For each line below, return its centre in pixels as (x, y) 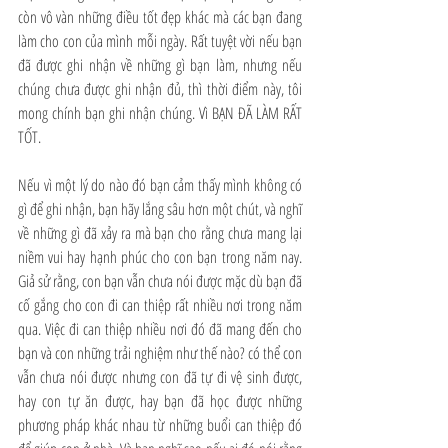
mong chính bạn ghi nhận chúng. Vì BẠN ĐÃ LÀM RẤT (160, 113)
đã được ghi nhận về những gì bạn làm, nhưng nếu (160, 65)
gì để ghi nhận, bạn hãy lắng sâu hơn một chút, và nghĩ (160, 209)
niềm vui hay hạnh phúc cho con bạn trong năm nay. (160, 257)
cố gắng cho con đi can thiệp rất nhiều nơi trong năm (160, 305)
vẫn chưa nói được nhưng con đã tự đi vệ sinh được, (160, 377)
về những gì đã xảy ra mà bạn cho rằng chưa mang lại (160, 233)
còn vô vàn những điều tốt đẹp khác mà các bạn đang (160, 17)
